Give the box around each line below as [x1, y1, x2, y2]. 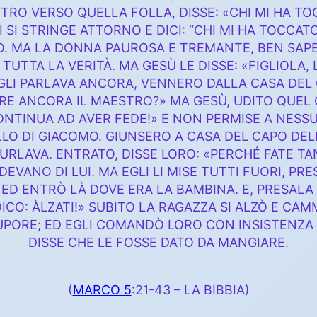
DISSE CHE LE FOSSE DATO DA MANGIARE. [28, 235, 289, 250]
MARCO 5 [72, 282, 132, 297]
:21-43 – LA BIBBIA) [131, 282, 250, 297]
